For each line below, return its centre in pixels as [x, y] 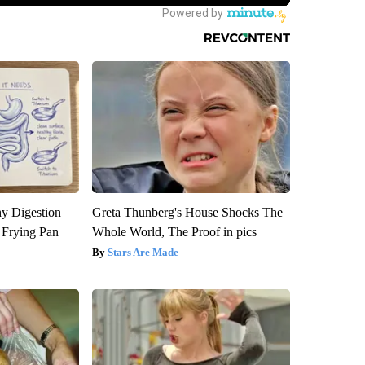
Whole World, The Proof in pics [174, 231]
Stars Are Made [143, 252]
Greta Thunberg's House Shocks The [187, 212]
